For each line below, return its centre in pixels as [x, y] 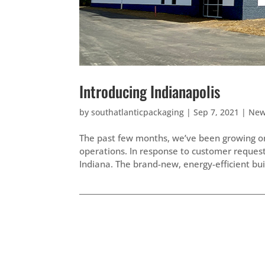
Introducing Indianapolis [150, 91]
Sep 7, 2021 [216, 112]
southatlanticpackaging [138, 112]
